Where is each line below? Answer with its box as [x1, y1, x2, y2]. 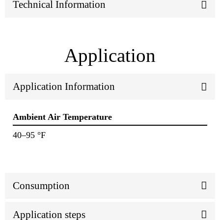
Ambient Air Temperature [13, 112, 112, 122]
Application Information [13, 81, 115, 93]
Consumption [13, 179, 70, 192]
